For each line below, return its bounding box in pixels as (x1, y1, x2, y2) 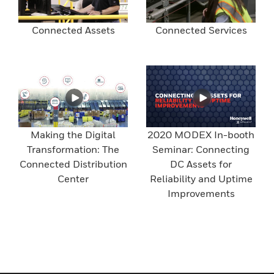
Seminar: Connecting (152, 143, 250, 155)
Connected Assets (31, 24, 115, 37)
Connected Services (155, 24, 247, 37)
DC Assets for (170, 157, 232, 170)
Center (57, 172, 89, 185)
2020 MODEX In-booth (147, 128, 254, 141)
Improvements (167, 187, 235, 199)
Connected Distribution (19, 157, 127, 170)
